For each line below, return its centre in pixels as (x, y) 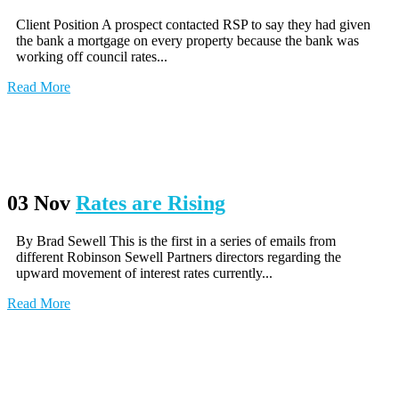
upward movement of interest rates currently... (144, 273)
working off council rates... (92, 57)
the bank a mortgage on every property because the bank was (187, 41)
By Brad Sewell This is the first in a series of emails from (176, 240)
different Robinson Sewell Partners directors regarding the (179, 256)
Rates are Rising (151, 204)
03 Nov (39, 204)
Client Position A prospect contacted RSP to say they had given (193, 25)
